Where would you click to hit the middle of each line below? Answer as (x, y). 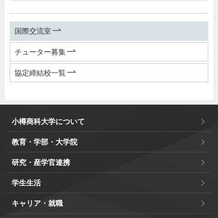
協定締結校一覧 (40, 73)
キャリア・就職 (37, 203)
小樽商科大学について (48, 122)
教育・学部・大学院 (45, 142)
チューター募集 (40, 52)
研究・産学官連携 (41, 163)
